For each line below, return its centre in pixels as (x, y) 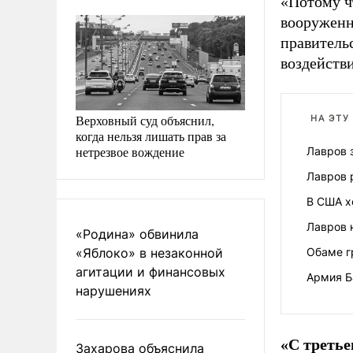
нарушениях (113, 291)
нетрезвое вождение (130, 152)
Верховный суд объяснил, (145, 120)
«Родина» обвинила (137, 234)
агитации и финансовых (150, 272)
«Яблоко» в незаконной (149, 253)
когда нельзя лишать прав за (151, 136)
